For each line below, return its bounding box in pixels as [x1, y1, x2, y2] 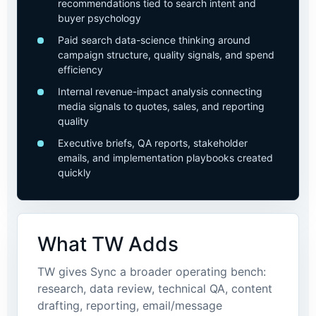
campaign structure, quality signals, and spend [58, 49, 274, 61]
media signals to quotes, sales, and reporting [58, 100, 265, 112]
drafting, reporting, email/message [37, 298, 222, 312]
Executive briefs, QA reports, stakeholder [58, 137, 248, 149]
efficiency [58, 63, 103, 75]
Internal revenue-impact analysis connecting [58, 85, 262, 97]
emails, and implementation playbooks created [58, 152, 273, 164]
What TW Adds [37, 232, 178, 256]
